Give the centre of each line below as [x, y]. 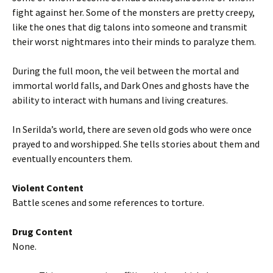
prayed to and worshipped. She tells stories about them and [136, 144]
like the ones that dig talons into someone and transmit [130, 27]
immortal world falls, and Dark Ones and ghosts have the [131, 85]
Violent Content [48, 188]
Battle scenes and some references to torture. [108, 202]
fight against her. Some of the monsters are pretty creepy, [133, 12]
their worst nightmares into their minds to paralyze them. [134, 41]
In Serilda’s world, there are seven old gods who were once [132, 129]
